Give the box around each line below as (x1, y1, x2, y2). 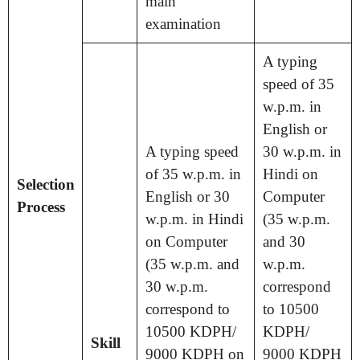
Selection (16, 175, 75, 193)
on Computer (145, 232, 227, 250)
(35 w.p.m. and (145, 255, 239, 272)
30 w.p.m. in (262, 142, 342, 160)
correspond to (145, 300, 230, 317)
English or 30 (145, 187, 230, 205)
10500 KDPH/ (145, 322, 236, 340)
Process (16, 198, 65, 215)
